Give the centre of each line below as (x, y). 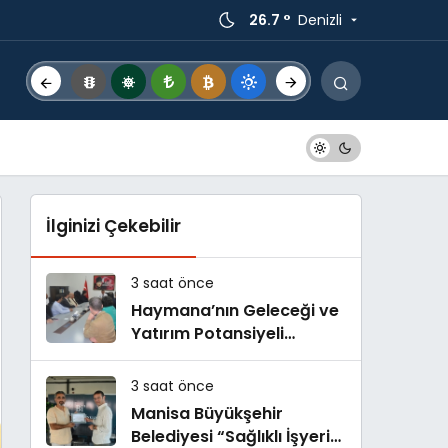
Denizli (320, 19)
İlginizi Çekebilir (113, 226)
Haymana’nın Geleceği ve (235, 310)
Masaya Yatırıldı (197, 356)
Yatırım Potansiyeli (207, 333)
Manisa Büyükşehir (207, 413)
